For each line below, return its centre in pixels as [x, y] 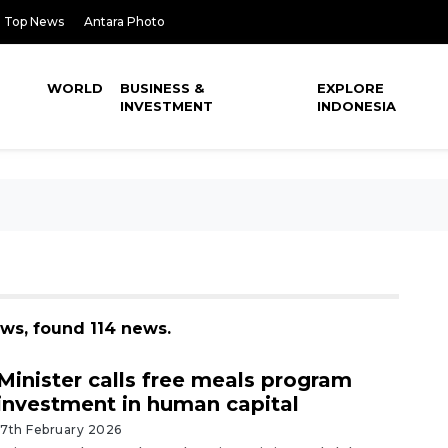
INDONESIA [357, 106]
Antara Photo [124, 21]
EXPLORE [351, 88]
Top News [34, 21]
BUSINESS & [162, 88]
